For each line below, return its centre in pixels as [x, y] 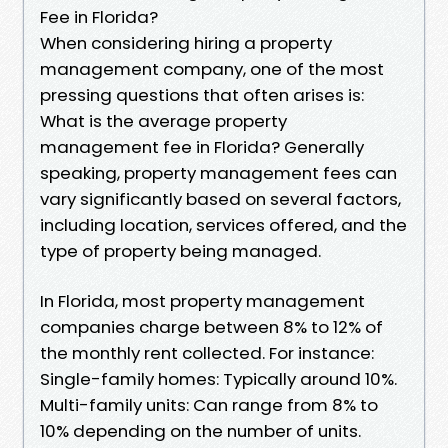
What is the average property [163, 120]
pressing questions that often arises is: [202, 94]
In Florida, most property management [202, 300]
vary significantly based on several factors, [220, 198]
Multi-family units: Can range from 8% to [209, 404]
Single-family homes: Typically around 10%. [218, 378]
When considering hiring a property [186, 42]
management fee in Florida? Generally [202, 146]
